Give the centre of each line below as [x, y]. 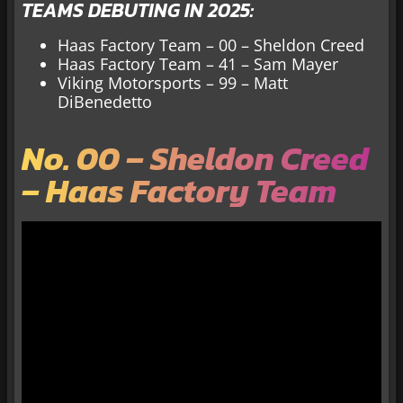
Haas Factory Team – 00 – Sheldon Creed [211, 45]
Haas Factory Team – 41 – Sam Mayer [198, 63]
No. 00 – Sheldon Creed [195, 158]
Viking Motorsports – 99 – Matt [173, 82]
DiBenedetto [105, 101]
